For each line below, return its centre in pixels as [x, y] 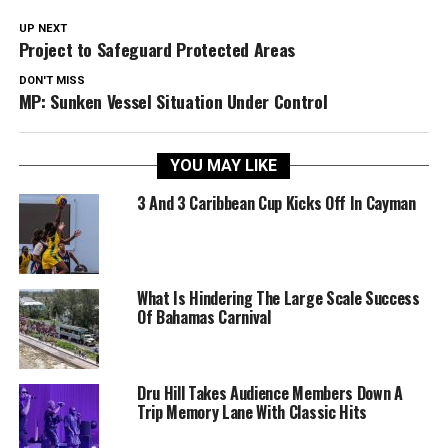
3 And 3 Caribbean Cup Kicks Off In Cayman [276, 202]
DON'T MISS [51, 80]
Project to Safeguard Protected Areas [156, 48]
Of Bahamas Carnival [203, 316]
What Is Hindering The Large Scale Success [278, 297]
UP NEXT [42, 28]
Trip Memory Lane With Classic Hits [251, 411]
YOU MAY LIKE [224, 165]
